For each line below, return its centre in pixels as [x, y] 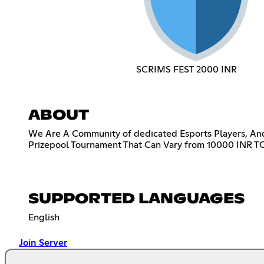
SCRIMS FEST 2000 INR [186, 69]
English [44, 217]
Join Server [43, 242]
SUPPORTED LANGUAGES [136, 199]
